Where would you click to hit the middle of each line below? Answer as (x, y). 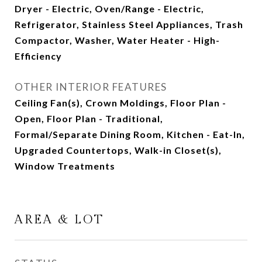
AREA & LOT (59, 220)
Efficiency (38, 56)
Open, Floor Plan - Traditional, (89, 119)
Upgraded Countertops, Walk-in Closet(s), (118, 150)
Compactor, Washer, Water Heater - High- (117, 40)
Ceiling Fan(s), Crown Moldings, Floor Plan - (120, 103)
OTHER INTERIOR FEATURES (91, 87)
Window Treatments (65, 166)
